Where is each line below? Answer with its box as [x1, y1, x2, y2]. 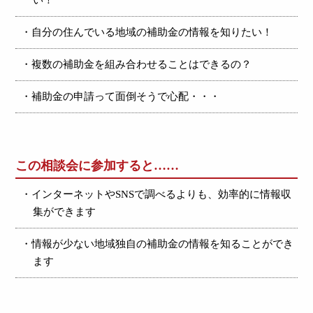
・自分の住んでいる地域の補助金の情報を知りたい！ [21, 26, 273, 38]
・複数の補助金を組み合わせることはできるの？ [21, 58, 252, 70]
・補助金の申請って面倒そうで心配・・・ [21, 90, 221, 102]
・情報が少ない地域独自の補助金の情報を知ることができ [21, 238, 294, 249]
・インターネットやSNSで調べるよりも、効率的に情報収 [21, 188, 292, 200]
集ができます [33, 205, 96, 217]
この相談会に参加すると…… [15, 158, 180, 173]
